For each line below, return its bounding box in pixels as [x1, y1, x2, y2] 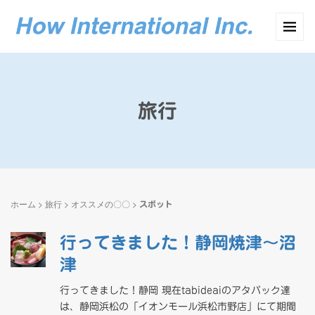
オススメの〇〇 [71, 198, 130, 210]
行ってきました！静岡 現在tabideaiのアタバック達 [60, 285, 290, 295]
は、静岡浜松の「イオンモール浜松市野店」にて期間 [60, 302, 296, 311]
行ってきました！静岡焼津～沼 [60, 234, 296, 251]
